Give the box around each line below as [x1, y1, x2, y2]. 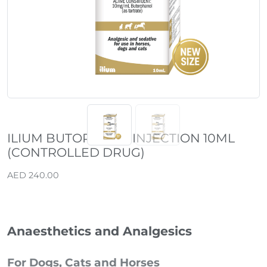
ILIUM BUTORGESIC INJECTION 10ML [7, 130, 235, 145]
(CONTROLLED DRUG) [7, 144, 145, 160]
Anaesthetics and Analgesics [7, 223, 192, 238]
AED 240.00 [7, 169, 59, 181]
